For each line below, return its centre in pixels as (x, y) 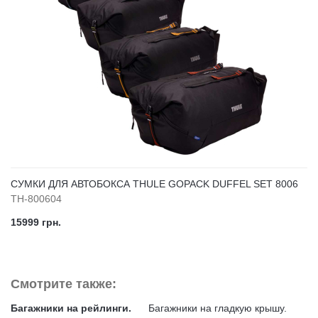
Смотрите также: (64, 284)
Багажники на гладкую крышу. (218, 308)
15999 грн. (36, 223)
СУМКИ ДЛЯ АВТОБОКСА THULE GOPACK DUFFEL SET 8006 (154, 184)
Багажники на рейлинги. (72, 308)
